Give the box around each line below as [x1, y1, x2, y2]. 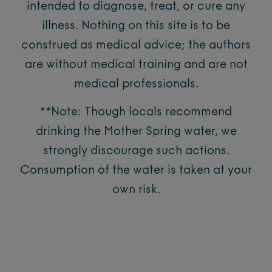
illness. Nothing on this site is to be [42, 20, 230, 32]
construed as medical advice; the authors [21, 39, 251, 52]
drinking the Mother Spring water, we [35, 126, 237, 138]
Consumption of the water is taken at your [20, 165, 252, 177]
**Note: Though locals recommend [40, 106, 232, 118]
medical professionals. [73, 78, 199, 90]
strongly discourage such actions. [42, 145, 229, 157]
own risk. [112, 184, 160, 196]
